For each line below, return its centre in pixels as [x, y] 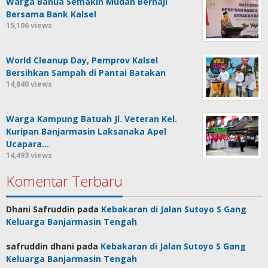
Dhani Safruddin [40, 209]
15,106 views [29, 26]
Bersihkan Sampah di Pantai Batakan [86, 73]
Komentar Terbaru [64, 181]
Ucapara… [28, 144]
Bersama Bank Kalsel [51, 14]
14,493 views [29, 156]
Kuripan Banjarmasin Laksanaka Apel [86, 132]
